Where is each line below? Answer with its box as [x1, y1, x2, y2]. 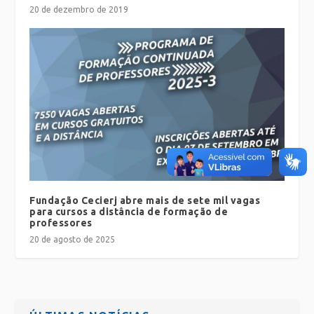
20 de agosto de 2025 [29, 234, 116, 244]
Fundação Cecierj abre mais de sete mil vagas [29, 194, 261, 206]
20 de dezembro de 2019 [29, 4, 129, 14]
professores [29, 217, 93, 228]
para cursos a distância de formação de [29, 205, 228, 217]
